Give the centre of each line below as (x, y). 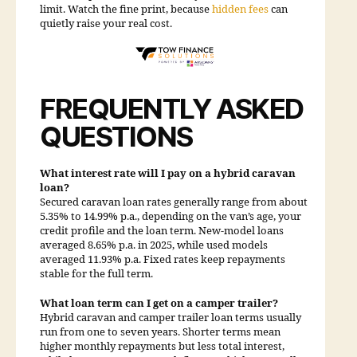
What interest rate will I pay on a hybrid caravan (168, 173)
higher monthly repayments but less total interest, (162, 347)
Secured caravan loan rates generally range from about (174, 202)
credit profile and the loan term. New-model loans (162, 231)
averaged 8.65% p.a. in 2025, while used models (154, 245)
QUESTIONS (116, 136)
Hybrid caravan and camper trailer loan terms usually (171, 318)
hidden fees (240, 10)
